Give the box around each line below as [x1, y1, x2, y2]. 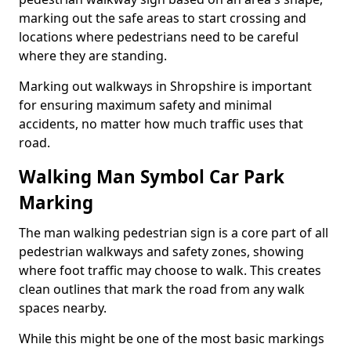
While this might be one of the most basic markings [19, 330, 324, 347]
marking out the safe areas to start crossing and [19, 9, 306, 27]
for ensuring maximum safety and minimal [19, 96, 272, 114]
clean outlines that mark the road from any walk [19, 280, 305, 298]
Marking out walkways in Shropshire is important [19, 78, 312, 95]
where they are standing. [19, 47, 167, 64]
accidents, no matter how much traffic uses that [19, 115, 303, 132]
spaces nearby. [19, 299, 107, 317]
